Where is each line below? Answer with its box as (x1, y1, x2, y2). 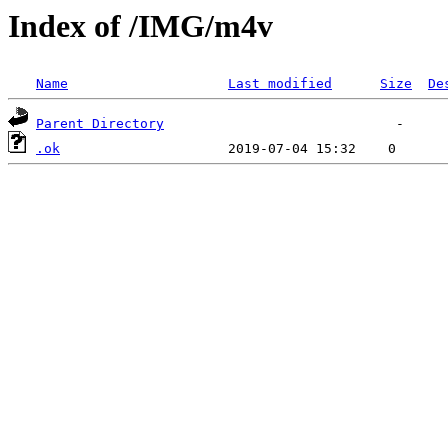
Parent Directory (36, 116, 164, 132)
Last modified (228, 76, 332, 92)
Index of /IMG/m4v (8, 8, 273, 44)
